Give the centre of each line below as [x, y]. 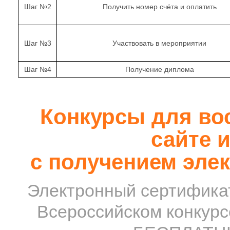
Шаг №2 [37, 7]
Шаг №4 [37, 69]
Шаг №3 [37, 43]
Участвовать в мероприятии [159, 43]
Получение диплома [159, 69]
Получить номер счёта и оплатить [159, 7]
